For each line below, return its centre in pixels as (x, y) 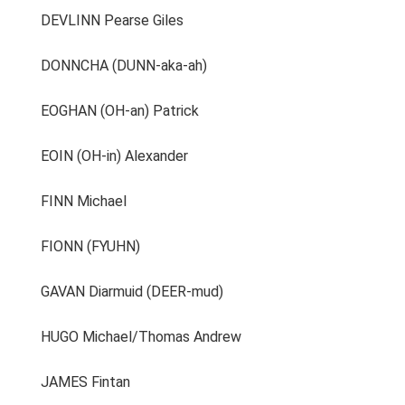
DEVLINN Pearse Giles (98, 20)
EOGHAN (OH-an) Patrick (106, 111)
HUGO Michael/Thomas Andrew (127, 337)
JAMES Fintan (71, 382)
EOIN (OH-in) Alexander (100, 156)
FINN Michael (70, 201)
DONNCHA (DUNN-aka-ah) (110, 66)
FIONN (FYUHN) (76, 246)
